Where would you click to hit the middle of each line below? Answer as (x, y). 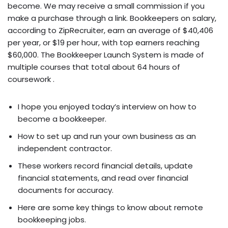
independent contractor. (65, 148)
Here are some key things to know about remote (110, 207)
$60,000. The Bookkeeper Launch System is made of (106, 54)
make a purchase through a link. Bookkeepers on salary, (112, 18)
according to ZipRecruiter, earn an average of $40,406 (110, 30)
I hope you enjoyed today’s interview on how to (107, 106)
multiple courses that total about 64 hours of (94, 67)
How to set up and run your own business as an (107, 136)
